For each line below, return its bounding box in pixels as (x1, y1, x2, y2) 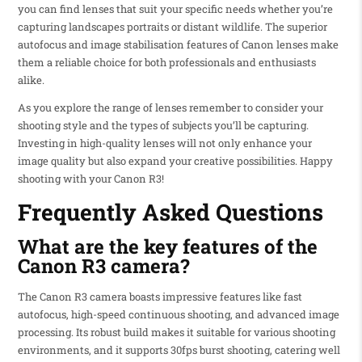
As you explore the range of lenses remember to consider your (17, 99, 323, 115)
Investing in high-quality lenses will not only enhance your (17, 135, 312, 150)
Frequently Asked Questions (17, 196, 323, 227)
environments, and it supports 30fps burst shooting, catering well (17, 342, 340, 357)
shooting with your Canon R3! (17, 170, 164, 186)
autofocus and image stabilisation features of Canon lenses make (17, 36, 339, 52)
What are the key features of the (17, 234, 318, 260)
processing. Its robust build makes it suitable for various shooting (17, 324, 335, 339)
